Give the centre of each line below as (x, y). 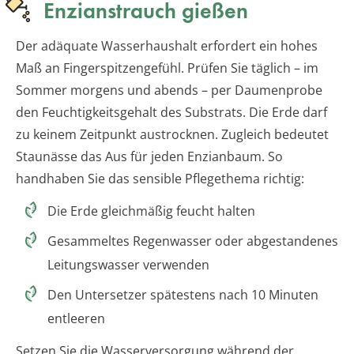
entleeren (76, 319)
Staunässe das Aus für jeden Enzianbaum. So (149, 157)
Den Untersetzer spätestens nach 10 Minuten (183, 295)
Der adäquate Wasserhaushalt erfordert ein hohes (167, 46)
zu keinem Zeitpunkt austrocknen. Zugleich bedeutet (172, 135)
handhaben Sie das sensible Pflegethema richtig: (160, 179)
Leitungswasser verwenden (128, 265)
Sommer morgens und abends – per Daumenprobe (169, 90)
